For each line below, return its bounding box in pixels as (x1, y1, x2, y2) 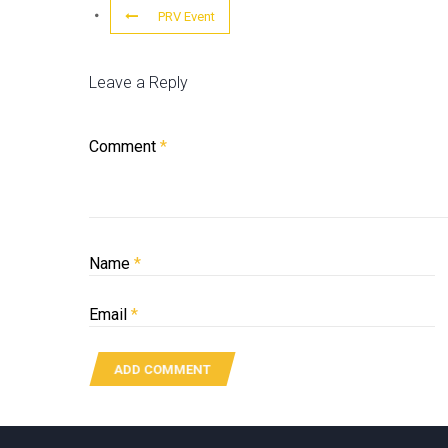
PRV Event (158, 8, 215, 24)
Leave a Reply (89, 72, 188, 92)
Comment (89, 136, 160, 156)
